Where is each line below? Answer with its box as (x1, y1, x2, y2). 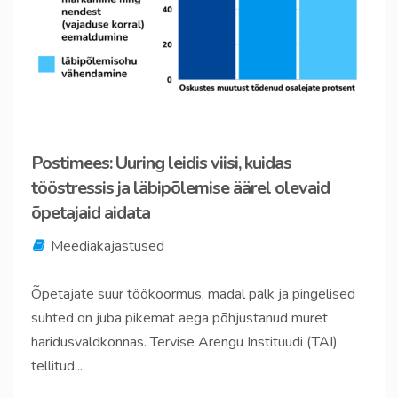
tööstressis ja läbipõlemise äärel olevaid (31, 176, 330, 201)
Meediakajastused (51, 236, 164, 257)
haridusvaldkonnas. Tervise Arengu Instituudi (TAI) (31, 332, 338, 353)
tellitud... (31, 356, 83, 377)
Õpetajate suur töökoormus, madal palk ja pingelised (31, 284, 355, 305)
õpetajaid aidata (31, 201, 150, 226)
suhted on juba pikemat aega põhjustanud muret (31, 308, 328, 329)
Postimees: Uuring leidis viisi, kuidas (31, 151, 291, 176)
